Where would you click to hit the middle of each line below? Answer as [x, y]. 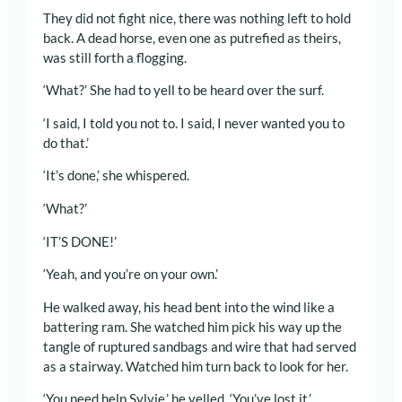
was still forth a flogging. [115, 57]
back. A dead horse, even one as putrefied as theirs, [192, 38]
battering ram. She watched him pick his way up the [192, 327]
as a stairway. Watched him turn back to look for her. [196, 366]
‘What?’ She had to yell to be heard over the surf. [184, 91]
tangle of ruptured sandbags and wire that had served [200, 346]
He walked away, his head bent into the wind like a [189, 307]
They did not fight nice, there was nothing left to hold [197, 18]
